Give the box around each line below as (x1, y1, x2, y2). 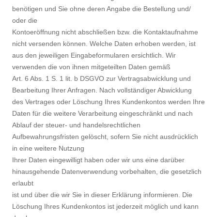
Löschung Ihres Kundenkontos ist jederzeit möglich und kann (12, 202, 199, 211)
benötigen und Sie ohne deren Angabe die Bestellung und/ (12, 5, 191, 13)
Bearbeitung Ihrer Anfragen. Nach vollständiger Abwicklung (12, 86, 192, 94)
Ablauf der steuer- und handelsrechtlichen (12, 121, 140, 129)
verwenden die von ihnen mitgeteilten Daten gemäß (12, 63, 170, 71)
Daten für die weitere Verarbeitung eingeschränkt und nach (12, 109, 193, 118)
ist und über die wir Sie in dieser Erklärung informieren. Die (12, 191, 192, 199)
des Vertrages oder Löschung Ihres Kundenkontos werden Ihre (12, 98, 205, 106)
